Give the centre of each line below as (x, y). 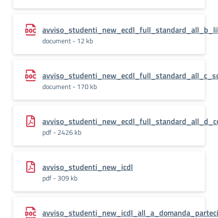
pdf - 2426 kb (62, 132)
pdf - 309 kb (60, 178)
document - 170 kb (70, 86)
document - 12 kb (68, 41)
